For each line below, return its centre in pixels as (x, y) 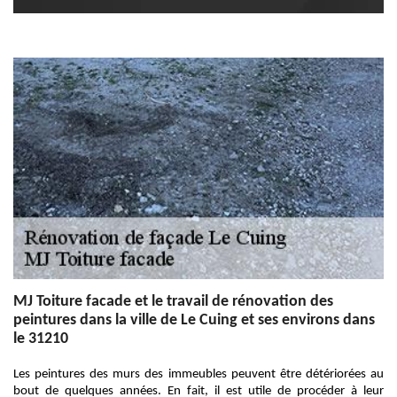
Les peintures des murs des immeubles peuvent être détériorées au (198, 374)
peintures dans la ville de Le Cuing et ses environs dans (194, 320)
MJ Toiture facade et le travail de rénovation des (173, 302)
